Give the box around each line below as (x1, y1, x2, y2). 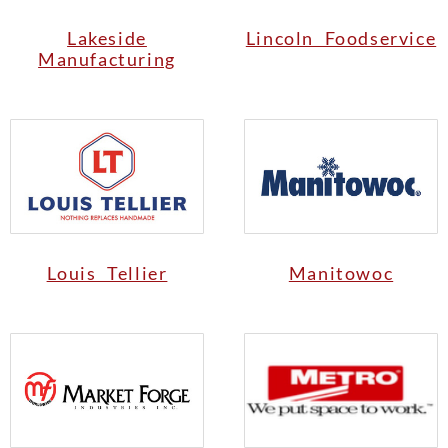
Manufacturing (38, 48, 176, 71)
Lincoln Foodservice (245, 27, 437, 50)
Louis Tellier (46, 262, 168, 285)
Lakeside (67, 27, 147, 50)
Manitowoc (288, 262, 394, 285)
